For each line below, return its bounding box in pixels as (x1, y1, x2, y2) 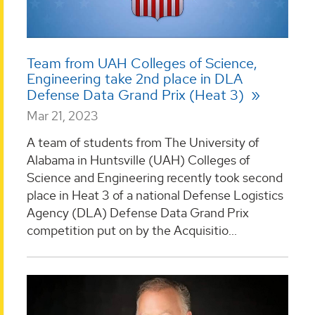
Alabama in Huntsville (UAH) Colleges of (27, 151, 250, 168)
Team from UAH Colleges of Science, (27, 54, 257, 73)
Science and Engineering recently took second (27, 169, 283, 186)
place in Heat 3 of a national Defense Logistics (27, 186, 283, 203)
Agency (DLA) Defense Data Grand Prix (27, 204, 249, 221)
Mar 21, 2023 (27, 108, 98, 124)
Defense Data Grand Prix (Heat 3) (27, 86, 247, 105)
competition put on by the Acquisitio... (27, 221, 237, 238)
